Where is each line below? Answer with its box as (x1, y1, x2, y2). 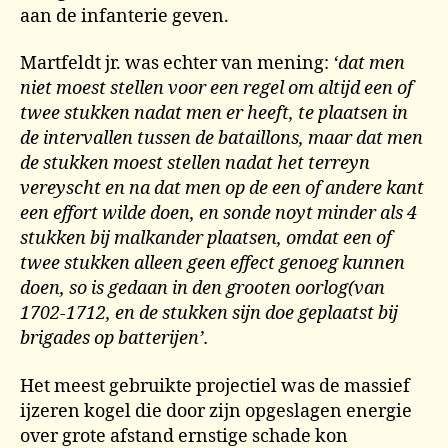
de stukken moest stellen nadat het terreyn (20, 152, 370, 175)
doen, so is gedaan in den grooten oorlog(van (20, 277, 385, 300)
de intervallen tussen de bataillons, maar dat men (20, 127, 423, 150)
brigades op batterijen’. (20, 327, 209, 350)
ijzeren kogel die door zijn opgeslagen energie (20, 399, 412, 423)
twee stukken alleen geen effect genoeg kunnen (20, 252, 405, 275)
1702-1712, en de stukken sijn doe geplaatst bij (20, 302, 398, 325)
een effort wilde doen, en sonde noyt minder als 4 (20, 202, 417, 225)
